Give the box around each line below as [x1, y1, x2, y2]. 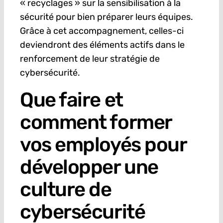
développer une [19, 155, 158, 179]
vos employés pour [19, 133, 187, 157]
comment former [19, 111, 172, 134]
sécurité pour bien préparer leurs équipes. [19, 11, 193, 23]
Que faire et [19, 88, 123, 112]
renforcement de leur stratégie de [19, 53, 160, 65]
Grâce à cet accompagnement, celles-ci [19, 25, 184, 37]
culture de [19, 178, 111, 202]
